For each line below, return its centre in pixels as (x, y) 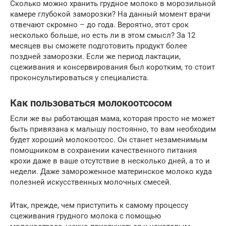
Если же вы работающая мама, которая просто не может (112, 118)
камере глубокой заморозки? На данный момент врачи (110, 14)
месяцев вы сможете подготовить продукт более (99, 46)
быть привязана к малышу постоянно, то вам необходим (113, 129)
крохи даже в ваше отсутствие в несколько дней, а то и (110, 161)
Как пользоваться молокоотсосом (91, 103)
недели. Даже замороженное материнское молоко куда (111, 171)
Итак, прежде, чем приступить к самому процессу (99, 205)
